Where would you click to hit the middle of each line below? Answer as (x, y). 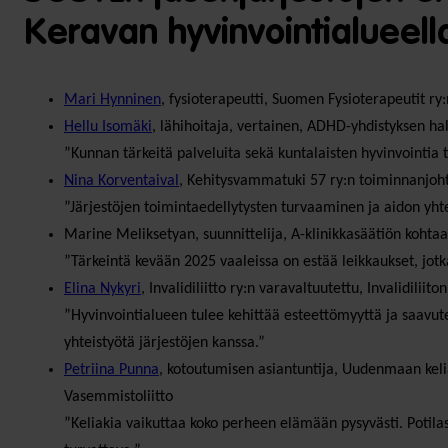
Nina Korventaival (121, 180)
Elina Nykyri (102, 288)
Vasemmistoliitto (118, 396)
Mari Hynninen (112, 99)
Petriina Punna (111, 369)
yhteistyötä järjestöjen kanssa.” (164, 342)
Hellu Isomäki (107, 126)
